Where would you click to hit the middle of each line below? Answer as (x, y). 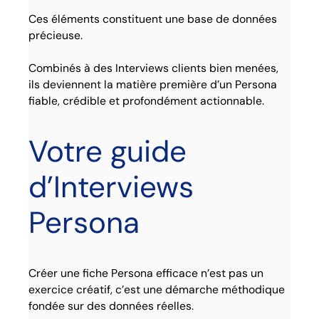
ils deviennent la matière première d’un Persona (153, 84)
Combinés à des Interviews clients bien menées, (154, 68)
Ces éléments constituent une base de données (153, 19)
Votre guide (108, 151)
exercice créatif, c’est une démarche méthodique (157, 290)
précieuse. (56, 35)
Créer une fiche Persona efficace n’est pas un (146, 273)
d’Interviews (111, 187)
